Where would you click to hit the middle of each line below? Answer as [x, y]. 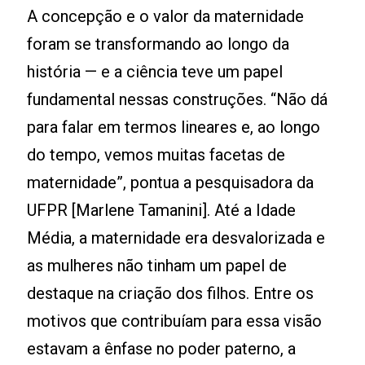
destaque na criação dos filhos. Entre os [171, 293]
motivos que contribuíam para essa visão [175, 321]
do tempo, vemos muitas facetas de [156, 155]
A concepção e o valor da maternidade [166, 16]
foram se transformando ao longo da [158, 44]
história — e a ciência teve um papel [155, 72]
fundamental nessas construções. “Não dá [178, 99]
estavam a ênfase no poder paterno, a [162, 349]
